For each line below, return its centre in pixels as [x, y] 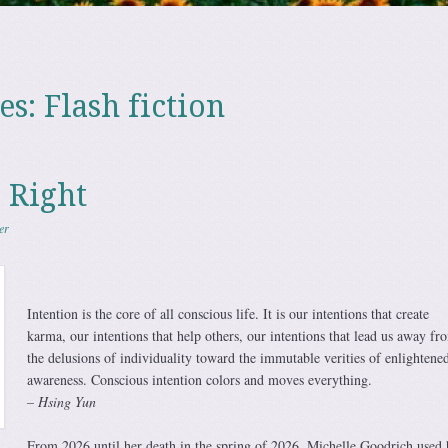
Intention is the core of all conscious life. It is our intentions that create [227, 313]
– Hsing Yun [61, 401]
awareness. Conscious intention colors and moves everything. [199, 379]
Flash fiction [134, 106]
